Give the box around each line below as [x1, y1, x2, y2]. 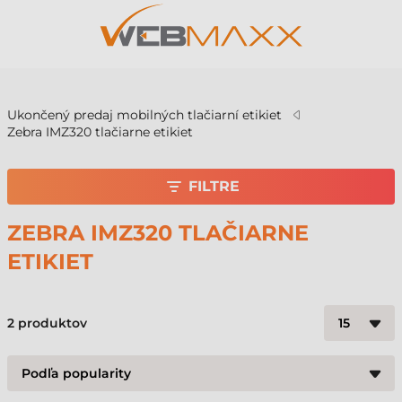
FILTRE [188, 178, 240, 195]
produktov [14, 315, 87, 331]
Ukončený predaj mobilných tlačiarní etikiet [7, 107, 282, 123]
